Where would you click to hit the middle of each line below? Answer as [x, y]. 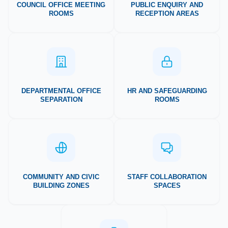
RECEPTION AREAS [167, 13]
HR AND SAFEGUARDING [167, 91]
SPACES [167, 185]
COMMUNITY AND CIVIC [61, 177]
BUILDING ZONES [61, 185]
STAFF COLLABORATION [167, 177]
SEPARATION [61, 99]
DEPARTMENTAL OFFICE [61, 91]
